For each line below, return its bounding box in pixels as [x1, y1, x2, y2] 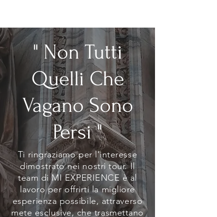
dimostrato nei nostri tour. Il [20, 161, 135, 171]
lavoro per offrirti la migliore [20, 184, 135, 195]
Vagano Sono [22, 93, 133, 117]
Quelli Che [31, 67, 124, 91]
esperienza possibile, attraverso [12, 196, 143, 206]
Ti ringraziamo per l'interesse [17, 149, 138, 160]
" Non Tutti [32, 40, 123, 64]
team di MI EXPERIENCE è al [17, 172, 138, 183]
